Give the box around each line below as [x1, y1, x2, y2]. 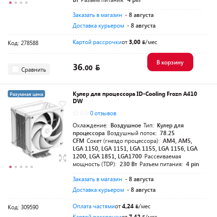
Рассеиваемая [144, 152, 181, 160]
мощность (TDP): [73, 160, 118, 168]
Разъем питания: [139, 160, 185, 168]
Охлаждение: [73, 121, 109, 129]
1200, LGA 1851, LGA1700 [73, 152, 142, 160]
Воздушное [110, 121, 141, 129]
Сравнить [21, 65, 46, 73]
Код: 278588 [8, 39, 38, 46]
